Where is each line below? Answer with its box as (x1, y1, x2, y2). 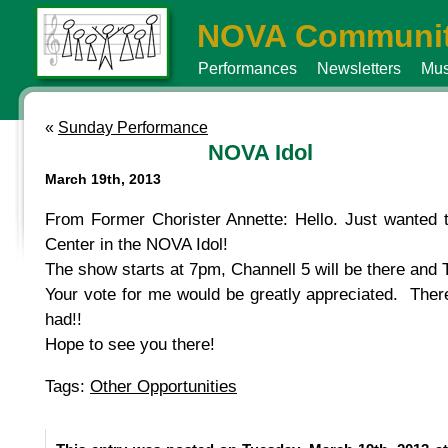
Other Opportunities (90, 376, 237, 396)
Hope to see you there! (45, 334, 215, 354)
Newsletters (317, 60, 401, 77)
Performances (198, 60, 297, 77)
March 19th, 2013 (45, 171, 161, 187)
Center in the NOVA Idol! (45, 234, 228, 254)
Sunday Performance (58, 119, 208, 136)
